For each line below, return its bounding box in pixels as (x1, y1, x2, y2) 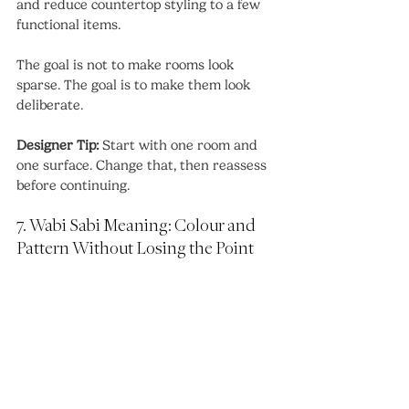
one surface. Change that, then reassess (16, 157, 270, 174)
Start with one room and (99, 137, 261, 154)
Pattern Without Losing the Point (16, 240, 254, 259)
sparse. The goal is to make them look (16, 77, 254, 94)
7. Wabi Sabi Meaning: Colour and (16, 217, 257, 236)
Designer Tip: (16, 137, 99, 154)
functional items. (16, 16, 121, 34)
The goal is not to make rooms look (16, 57, 237, 74)
